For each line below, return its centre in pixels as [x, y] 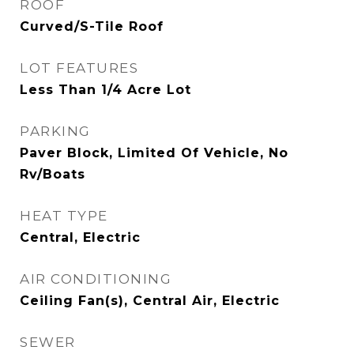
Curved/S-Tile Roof [92, 26]
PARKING [55, 131]
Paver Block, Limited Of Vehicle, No [154, 153]
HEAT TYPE [64, 216]
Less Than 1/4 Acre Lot [105, 90]
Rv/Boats [53, 174]
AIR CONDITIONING [96, 279]
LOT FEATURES [79, 68]
